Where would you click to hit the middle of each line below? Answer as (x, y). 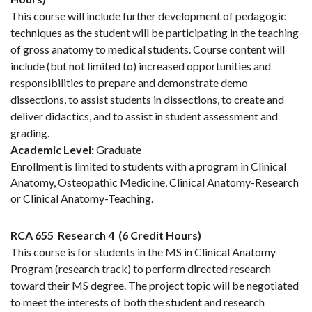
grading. (30, 133)
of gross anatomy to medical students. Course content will (148, 49)
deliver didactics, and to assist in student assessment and (144, 116)
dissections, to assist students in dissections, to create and (147, 100)
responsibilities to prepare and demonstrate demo (129, 83)
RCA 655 (32, 235)
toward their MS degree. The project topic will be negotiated (155, 286)
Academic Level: (52, 150)
